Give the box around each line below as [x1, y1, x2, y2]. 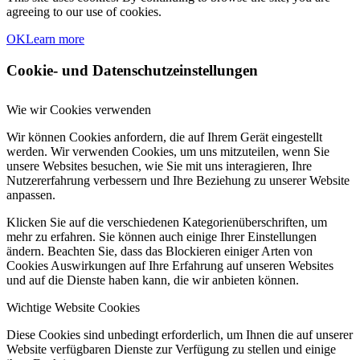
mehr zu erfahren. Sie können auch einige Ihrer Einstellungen [6, 229, 317, 243]
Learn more [26, 32, 84, 47]
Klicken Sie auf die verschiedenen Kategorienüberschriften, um [6, 215, 327, 229]
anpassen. [6, 187, 55, 202]
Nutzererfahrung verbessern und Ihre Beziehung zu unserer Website [6, 173, 350, 187]
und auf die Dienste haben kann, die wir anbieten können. [6, 272, 299, 287]
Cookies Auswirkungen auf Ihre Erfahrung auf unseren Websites [6, 258, 333, 272]
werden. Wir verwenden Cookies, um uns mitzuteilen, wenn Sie [6, 144, 329, 158]
